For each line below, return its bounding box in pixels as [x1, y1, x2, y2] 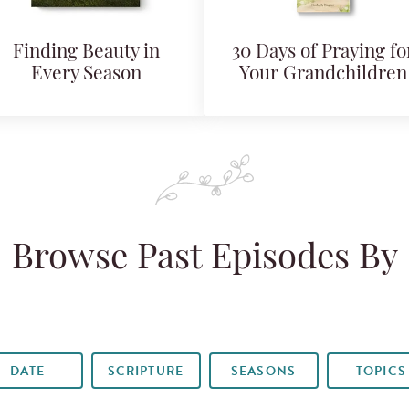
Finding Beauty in [12, 43, 160, 63]
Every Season [30, 65, 142, 85]
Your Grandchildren [239, 65, 407, 85]
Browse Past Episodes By [11, 242, 398, 278]
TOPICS [356, 362, 406, 382]
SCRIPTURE [108, 362, 184, 382]
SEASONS [231, 362, 296, 382]
